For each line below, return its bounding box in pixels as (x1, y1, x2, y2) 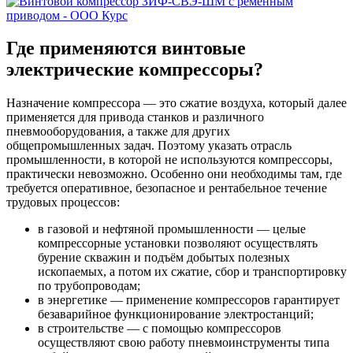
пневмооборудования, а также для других (6, 124, 230, 139)
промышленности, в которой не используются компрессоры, (6, 153, 333, 167)
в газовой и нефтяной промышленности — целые (38, 222, 306, 236)
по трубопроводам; (38, 279, 140, 293)
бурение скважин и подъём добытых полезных (38, 251, 290, 265)
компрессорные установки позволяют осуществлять (38, 236, 318, 251)
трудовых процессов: (6, 195, 120, 210)
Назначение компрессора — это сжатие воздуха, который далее (6, 96, 347, 110)
